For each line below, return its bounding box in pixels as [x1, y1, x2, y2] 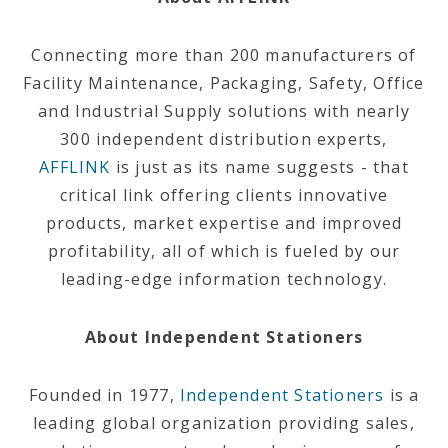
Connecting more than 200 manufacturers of [31, 44, 417, 66]
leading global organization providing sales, [33, 412, 415, 434]
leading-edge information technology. [60, 268, 388, 290]
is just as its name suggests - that [110, 156, 409, 178]
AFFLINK [39, 156, 111, 178]
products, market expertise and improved [45, 212, 403, 234]
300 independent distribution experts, [60, 128, 388, 150]
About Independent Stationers [84, 326, 364, 348]
